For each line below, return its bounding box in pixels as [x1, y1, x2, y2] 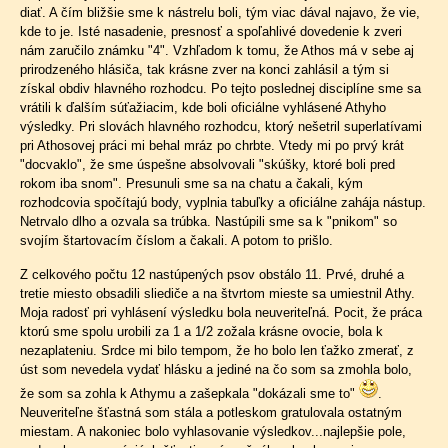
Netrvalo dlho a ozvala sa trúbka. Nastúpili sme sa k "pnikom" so [20, 214, 397, 229]
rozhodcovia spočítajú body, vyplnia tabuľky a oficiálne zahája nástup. [20, 195, 426, 210]
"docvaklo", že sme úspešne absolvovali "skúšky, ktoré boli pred [20, 157, 395, 172]
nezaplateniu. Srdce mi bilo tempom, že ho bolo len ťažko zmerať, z [20, 343, 414, 358]
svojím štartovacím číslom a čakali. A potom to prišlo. [20, 233, 333, 248]
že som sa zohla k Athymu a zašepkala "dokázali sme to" [20, 386, 359, 401]
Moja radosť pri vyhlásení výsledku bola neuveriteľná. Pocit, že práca [20, 305, 422, 320]
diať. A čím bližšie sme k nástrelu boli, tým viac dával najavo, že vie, [20, 5, 420, 20]
